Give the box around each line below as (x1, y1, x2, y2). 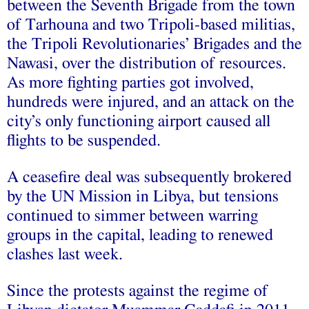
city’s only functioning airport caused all (7, 112, 270, 130)
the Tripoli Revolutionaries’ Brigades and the (7, 35, 302, 52)
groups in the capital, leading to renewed (7, 226, 273, 243)
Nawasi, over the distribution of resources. (7, 54, 286, 72)
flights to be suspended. (7, 132, 161, 149)
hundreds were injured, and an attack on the (7, 93, 295, 110)
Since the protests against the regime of (7, 282, 268, 299)
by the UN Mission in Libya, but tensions (7, 188, 279, 205)
